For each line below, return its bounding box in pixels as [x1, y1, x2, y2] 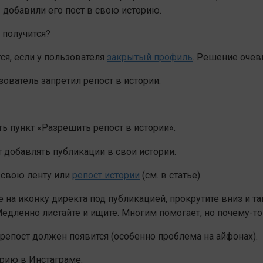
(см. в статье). [140, 169, 202, 181]
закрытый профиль [107, 51, 193, 63]
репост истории [72, 169, 140, 181]
